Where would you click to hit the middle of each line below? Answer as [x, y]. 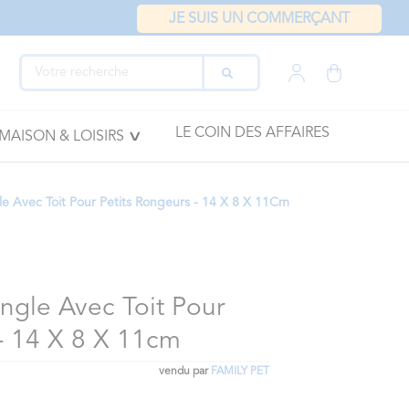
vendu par [184, 372]
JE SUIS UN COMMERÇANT [259, 19]
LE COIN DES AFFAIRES [252, 133]
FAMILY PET [240, 372]
